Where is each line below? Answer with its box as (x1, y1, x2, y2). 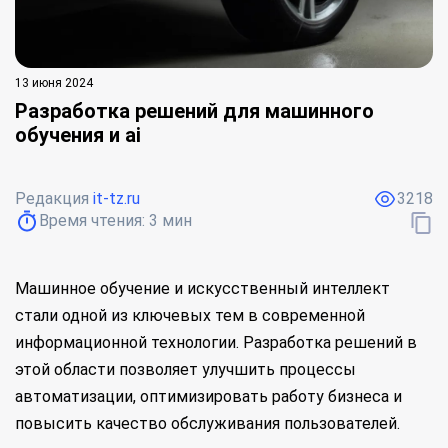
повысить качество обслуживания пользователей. (15, 414, 400, 433)
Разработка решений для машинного (15, 99, 374, 123)
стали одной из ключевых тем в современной (15, 306, 365, 325)
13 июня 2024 (15, 76, 93, 90)
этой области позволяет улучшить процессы (15, 360, 356, 379)
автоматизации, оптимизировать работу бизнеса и (15, 387, 402, 406)
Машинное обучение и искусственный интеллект (15, 279, 390, 298)
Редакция (15, 189, 93, 208)
